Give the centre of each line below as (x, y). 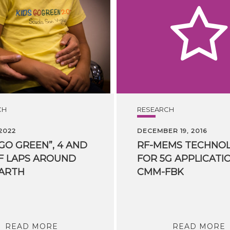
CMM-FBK (160, 172)
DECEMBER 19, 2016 (172, 130)
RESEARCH (155, 109)
